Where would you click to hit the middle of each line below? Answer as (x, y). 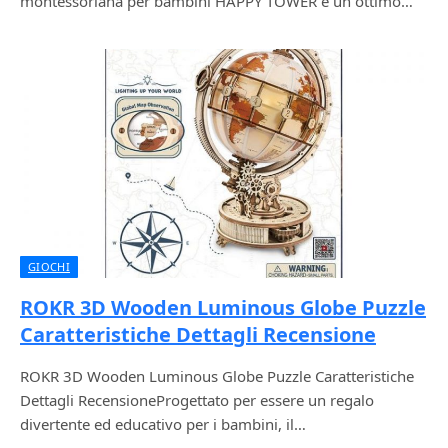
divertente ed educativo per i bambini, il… (163, 424)
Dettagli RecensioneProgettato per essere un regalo (197, 400)
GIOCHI (49, 266)
